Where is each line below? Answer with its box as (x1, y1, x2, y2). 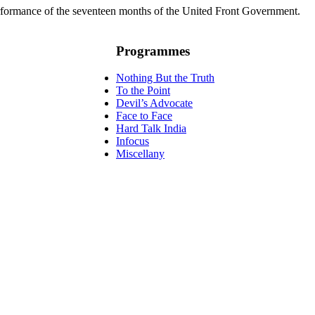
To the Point (116, 84, 170, 97)
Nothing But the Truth (116, 72, 214, 84)
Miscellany (116, 148, 165, 160)
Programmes (116, 43, 190, 58)
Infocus (116, 135, 149, 148)
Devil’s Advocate (116, 97, 193, 110)
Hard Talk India (116, 122, 186, 135)
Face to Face (116, 110, 172, 122)
